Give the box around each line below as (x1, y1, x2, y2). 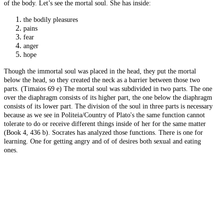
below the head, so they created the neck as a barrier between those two (4, 76, 200, 84)
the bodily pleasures (23, 16, 78, 24)
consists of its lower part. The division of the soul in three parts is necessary (4, 103, 213, 110)
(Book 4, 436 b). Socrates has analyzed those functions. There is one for (4, 129, 203, 137)
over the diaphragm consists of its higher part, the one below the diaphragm (4, 94, 212, 102)
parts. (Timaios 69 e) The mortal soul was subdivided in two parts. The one (4, 85, 212, 93)
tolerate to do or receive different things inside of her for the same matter (4, 120, 206, 128)
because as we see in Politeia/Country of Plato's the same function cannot (4, 111, 205, 119)
